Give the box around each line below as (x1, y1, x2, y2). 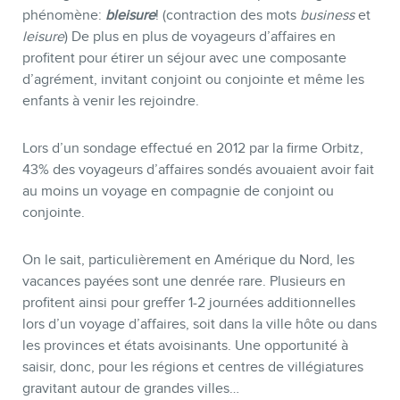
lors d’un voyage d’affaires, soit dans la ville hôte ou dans (22, 315, 377, 332)
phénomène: (22, 7, 105, 24)
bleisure (105, 7, 155, 24)
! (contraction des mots (155, 7, 300, 24)
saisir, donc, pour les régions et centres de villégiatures (22, 358, 363, 375)
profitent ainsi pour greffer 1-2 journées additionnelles (22, 294, 355, 311)
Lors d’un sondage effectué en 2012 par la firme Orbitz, (22, 140, 363, 157)
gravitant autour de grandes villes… (22, 379, 239, 396)
